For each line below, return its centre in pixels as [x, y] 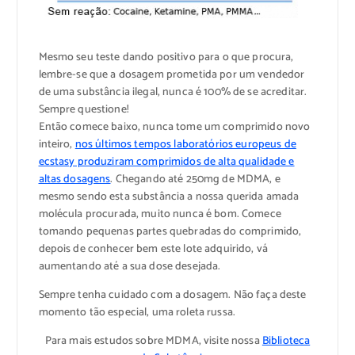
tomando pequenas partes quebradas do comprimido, [170, 232]
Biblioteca [286, 342]
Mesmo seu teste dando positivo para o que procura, [166, 58]
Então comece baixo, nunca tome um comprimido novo [174, 128]
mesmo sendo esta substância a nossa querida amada [169, 197]
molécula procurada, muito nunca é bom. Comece [160, 215]
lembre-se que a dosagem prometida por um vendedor [172, 75]
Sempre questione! [84, 110]
